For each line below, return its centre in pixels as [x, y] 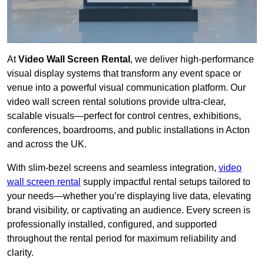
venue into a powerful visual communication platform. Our [126, 88]
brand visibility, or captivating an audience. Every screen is [129, 210]
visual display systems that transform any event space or [124, 74]
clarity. [20, 253]
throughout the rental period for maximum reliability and [122, 239]
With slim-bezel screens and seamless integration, [113, 168]
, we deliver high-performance [192, 60]
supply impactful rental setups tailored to [166, 182]
